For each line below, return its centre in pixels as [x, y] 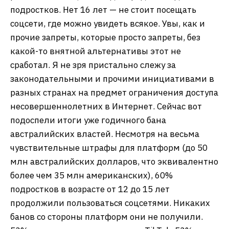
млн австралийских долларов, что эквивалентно [114, 161]
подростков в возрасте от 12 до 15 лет [90, 189]
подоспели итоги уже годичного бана [88, 120]
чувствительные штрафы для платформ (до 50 [109, 147]
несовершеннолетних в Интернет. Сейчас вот [106, 106]
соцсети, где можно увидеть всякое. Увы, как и [108, 23]
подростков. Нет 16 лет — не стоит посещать [103, 9]
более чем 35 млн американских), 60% [91, 175]
